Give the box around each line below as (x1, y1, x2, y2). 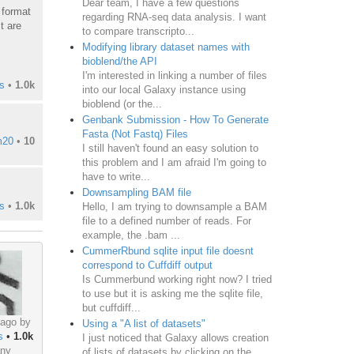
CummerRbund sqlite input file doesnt (81, 244, 254, 257)
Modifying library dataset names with (81, 40, 250, 53)
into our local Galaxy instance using (81, 83, 246, 96)
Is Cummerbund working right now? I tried (81, 273, 272, 285)
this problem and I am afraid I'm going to (81, 156, 266, 168)
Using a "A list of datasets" (81, 317, 205, 330)
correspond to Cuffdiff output (81, 258, 213, 271)
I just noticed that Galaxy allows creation (81, 331, 269, 344)
